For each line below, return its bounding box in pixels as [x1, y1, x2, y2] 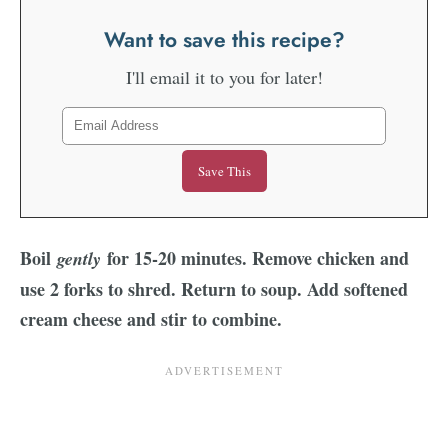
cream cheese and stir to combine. [20, 305, 282, 332]
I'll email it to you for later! [125, 64, 323, 89]
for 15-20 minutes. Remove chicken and [107, 244, 409, 271]
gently [57, 245, 107, 271]
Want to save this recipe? [103, 24, 345, 55]
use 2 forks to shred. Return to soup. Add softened [20, 275, 408, 302]
